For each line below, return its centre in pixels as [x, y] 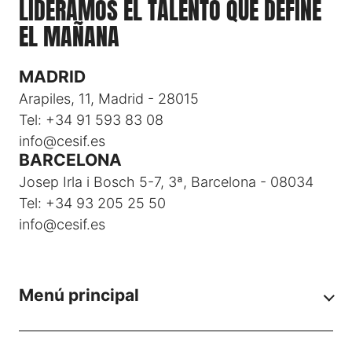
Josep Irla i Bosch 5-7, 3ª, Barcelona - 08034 [166, 182]
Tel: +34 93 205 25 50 [92, 203]
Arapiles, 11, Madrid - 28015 [109, 99]
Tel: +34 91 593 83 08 [91, 120]
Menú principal [79, 295]
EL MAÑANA [69, 37]
